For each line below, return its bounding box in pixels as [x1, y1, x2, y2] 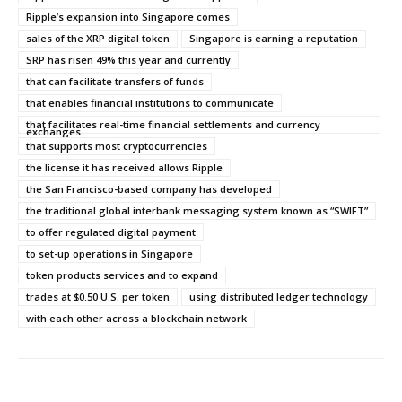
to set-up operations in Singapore [26, 246, 193, 260]
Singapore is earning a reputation [189, 31, 358, 45]
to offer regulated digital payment [26, 224, 196, 239]
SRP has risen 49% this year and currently [26, 52, 231, 66]
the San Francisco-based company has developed [26, 181, 272, 196]
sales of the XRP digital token [26, 31, 170, 45]
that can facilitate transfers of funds [26, 74, 204, 88]
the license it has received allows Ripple [26, 160, 223, 174]
